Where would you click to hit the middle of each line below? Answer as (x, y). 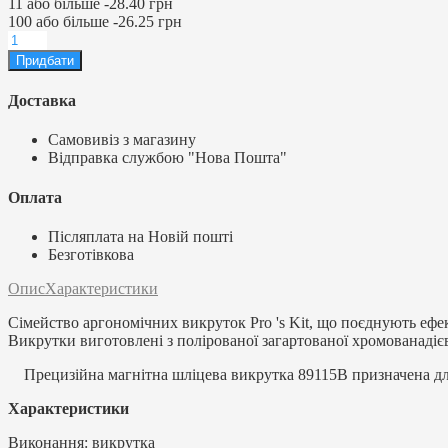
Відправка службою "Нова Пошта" (167, 158)
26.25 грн (150, 21)
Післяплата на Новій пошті (140, 236)
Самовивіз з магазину (122, 140)
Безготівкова (91, 254)
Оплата (35, 197)
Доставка (42, 101)
